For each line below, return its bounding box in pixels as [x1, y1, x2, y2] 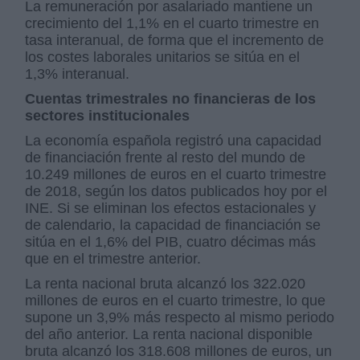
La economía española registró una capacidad [25, 132, 322, 149]
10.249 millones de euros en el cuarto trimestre [25, 166, 327, 182]
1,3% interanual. [25, 65, 130, 82]
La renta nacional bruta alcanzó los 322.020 [25, 275, 306, 292]
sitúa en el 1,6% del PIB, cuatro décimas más [25, 233, 317, 250]
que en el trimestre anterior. [25, 250, 202, 267]
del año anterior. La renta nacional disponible [25, 325, 313, 342]
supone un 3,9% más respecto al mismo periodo [25, 309, 335, 325]
